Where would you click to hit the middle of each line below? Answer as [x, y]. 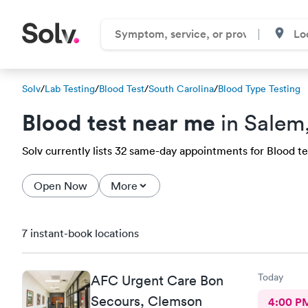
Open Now [60, 186]
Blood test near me [119, 122]
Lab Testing [70, 89]
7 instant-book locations [80, 233]
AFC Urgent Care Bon [157, 280]
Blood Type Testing [259, 89]
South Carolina [181, 89]
